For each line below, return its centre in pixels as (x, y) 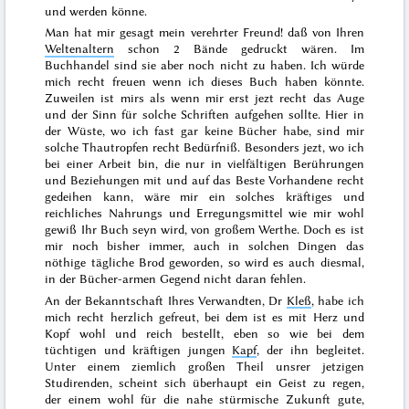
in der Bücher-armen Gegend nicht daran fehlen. (176, 279)
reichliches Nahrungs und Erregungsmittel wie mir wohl (204, 213)
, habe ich (337, 300)
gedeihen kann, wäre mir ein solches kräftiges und (204, 197)
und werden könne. (96, 10)
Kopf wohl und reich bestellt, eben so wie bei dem (204, 333)
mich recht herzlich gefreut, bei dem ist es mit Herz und (204, 316)
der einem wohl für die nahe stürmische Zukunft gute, (204, 399)
